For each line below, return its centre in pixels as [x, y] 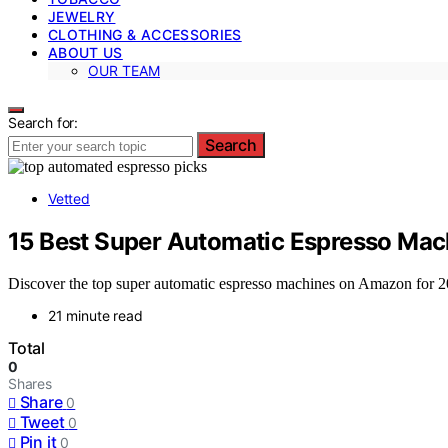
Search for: [43, 122]
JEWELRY [82, 16]
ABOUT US [85, 52]
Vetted [69, 198]
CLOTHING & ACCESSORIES [145, 34]
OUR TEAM [124, 70]
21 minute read [95, 316]
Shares [30, 384]
